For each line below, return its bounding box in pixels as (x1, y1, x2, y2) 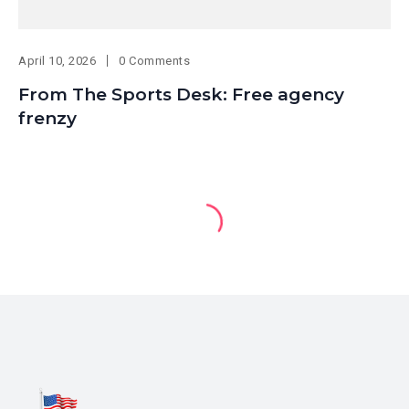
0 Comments (119, 54, 191, 68)
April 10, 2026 (18, 54, 97, 68)
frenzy (18, 108, 77, 130)
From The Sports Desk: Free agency (18, 84, 344, 106)
